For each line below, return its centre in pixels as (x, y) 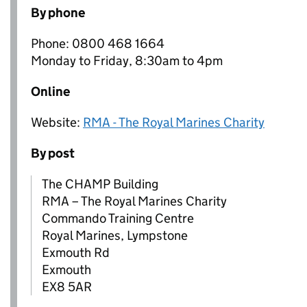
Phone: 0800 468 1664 (98, 44)
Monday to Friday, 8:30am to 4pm (127, 61)
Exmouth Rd (76, 253)
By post (53, 153)
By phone (58, 13)
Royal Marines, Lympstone (115, 235)
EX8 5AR (67, 287)
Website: (57, 122)
